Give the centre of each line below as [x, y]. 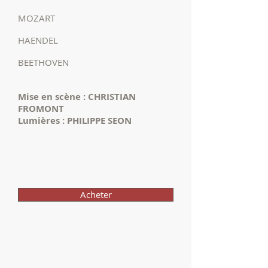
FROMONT [42, 109]
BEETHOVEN [53, 62]
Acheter [96, 194]
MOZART [54, 18]
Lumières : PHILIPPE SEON [76, 121]
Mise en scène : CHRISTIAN [77, 97]
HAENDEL [54, 40]
